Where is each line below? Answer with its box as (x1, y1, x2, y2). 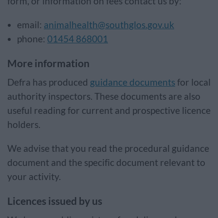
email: (17, 19, 44, 30)
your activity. (7, 171, 61, 182)
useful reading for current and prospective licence (7, 105, 211, 116)
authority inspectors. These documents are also (7, 91, 200, 102)
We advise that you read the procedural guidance (7, 143, 209, 154)
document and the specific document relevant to (7, 157, 205, 168)
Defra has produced (7, 77, 90, 88)
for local (175, 77, 211, 88)
